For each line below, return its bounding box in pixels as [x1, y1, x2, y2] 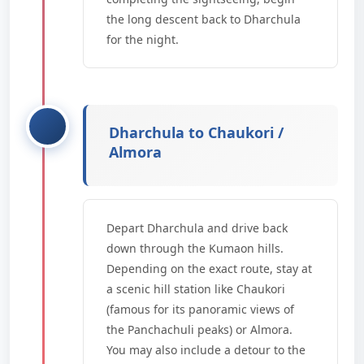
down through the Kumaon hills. [106, 240, 284, 256]
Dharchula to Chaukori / [109, 123, 284, 142]
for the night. [106, 32, 179, 47]
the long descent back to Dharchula [106, 11, 301, 27]
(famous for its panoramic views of [106, 301, 294, 317]
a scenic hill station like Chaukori [106, 281, 285, 297]
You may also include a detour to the [106, 342, 305, 357]
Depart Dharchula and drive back [106, 220, 288, 236]
